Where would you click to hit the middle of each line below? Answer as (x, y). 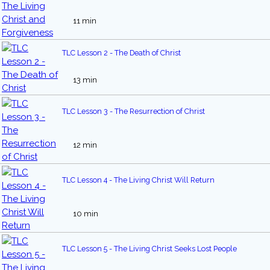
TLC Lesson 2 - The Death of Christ (121, 53)
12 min (84, 145)
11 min (84, 21)
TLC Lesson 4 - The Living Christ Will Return (138, 180)
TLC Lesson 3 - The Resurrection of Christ (133, 111)
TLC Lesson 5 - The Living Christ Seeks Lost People (149, 249)
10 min (85, 214)
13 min (84, 80)
